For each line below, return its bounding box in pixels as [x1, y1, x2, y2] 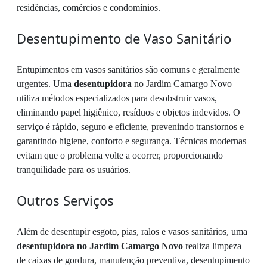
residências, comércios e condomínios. [17, 2, 160, 13]
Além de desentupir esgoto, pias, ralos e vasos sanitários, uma [17, 226, 247, 237]
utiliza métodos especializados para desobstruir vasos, [17, 93, 217, 104]
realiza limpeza [183, 241, 241, 252]
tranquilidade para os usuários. [17, 164, 131, 175]
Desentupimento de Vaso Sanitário [17, 29, 231, 48]
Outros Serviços [17, 191, 114, 210]
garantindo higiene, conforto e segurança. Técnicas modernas [17, 136, 246, 147]
